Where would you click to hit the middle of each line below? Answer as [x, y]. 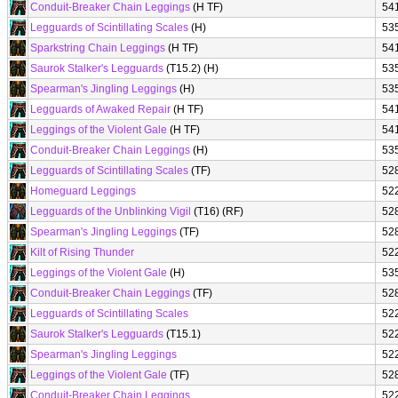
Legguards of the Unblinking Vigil [111, 211]
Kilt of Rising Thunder [82, 252]
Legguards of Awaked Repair [100, 109]
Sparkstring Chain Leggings [98, 48]
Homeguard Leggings [83, 191]
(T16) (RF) [217, 211]
